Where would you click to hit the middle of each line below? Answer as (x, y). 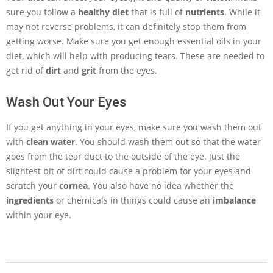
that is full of (157, 12)
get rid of (26, 70)
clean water (49, 142)
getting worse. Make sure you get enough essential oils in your (134, 41)
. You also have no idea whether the (161, 186)
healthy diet (103, 12)
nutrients (205, 12)
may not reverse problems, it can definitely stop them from (126, 27)
